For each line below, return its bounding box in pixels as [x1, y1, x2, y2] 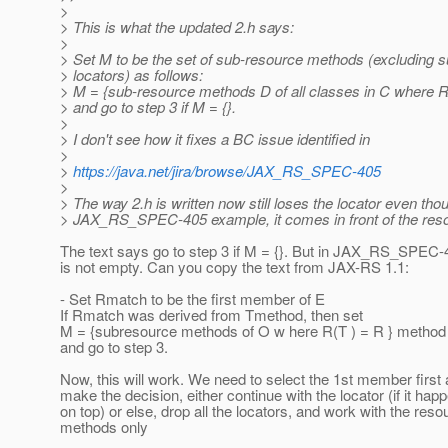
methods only [60, 416, 148, 438]
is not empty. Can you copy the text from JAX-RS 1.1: [60, 256, 409, 278]
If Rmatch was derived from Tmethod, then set [60, 304, 363, 326]
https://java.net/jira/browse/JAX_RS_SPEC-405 [73, 160, 381, 182]
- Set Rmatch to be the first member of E [60, 288, 325, 310]
